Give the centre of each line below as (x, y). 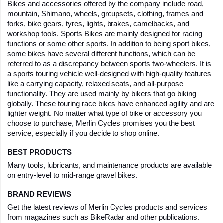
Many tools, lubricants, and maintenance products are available (110, 166)
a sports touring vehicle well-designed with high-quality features (109, 74)
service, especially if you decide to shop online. (84, 134)
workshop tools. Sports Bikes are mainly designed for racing (105, 34)
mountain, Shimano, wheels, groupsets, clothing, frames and (105, 14)
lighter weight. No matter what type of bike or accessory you (105, 114)
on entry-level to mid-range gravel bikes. (72, 175)
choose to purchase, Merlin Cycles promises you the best (101, 124)
